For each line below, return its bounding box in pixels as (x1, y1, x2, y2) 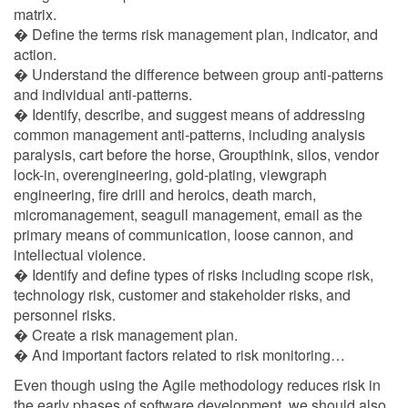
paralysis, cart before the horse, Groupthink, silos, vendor (14, 144, 379, 165)
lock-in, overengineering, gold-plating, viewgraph (14, 164, 327, 185)
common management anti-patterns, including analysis (14, 124, 365, 145)
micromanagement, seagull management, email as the (14, 204, 362, 225)
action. (14, 44, 56, 65)
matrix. (14, 4, 56, 25)
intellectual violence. (14, 244, 146, 265)
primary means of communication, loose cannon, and (14, 224, 353, 245)
